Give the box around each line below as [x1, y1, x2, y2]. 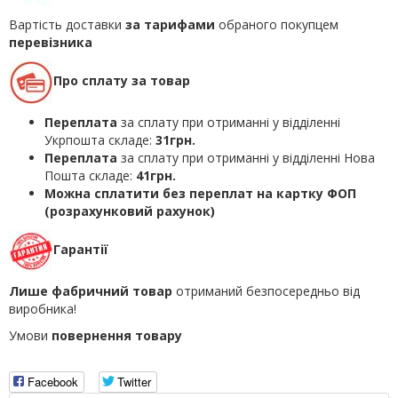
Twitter [117, 372, 151, 390]
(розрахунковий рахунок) [44, 202, 215, 219]
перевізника [9, 33, 92, 51]
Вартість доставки [9, 15, 125, 33]
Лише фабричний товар [9, 282, 172, 299]
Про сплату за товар [53, 72, 190, 90]
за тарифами [125, 15, 215, 33]
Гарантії [53, 241, 108, 259]
